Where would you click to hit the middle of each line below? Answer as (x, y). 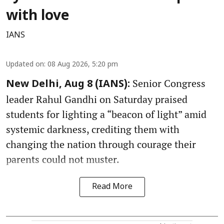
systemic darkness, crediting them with (93, 129)
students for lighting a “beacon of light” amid (106, 114)
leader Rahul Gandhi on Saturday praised (97, 99)
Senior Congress (168, 83)
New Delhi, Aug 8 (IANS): (68, 85)
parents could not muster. (63, 159)
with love (37, 17)
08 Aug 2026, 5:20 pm (83, 65)
